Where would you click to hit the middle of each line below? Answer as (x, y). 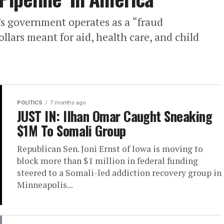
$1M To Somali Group (71, 131)
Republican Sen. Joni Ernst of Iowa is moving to (110, 149)
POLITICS (30, 103)
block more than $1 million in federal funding (107, 161)
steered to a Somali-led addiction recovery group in (119, 173)
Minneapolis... (45, 185)
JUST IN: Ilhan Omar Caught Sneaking (114, 116)
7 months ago (68, 103)
